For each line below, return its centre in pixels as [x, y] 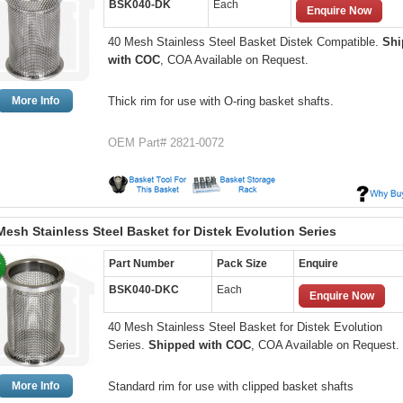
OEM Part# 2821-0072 [166, 143]
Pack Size [242, 264]
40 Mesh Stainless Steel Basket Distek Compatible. [245, 42]
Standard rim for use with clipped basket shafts [231, 386]
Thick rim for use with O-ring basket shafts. [221, 101]
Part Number [142, 264]
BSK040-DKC [144, 290]
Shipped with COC [200, 345]
